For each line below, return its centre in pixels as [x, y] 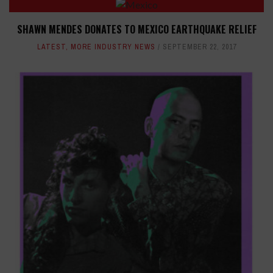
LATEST [51, 47]
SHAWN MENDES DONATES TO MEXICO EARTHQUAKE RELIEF [136, 30]
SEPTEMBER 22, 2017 [199, 47]
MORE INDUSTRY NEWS [113, 47]
